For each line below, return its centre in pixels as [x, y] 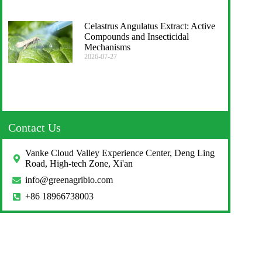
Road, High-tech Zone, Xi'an [79, 164]
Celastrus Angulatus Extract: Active [149, 26]
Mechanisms [107, 47]
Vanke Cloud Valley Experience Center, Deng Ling [120, 153]
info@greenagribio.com [69, 180]
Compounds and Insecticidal [136, 37]
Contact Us [35, 128]
